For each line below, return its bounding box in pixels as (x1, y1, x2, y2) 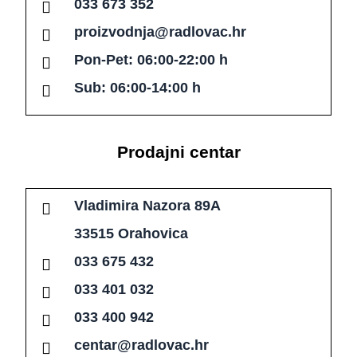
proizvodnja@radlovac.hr (74, 24, 246, 41)
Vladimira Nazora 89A (74, 198, 221, 214)
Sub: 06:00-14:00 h (74, 80, 201, 96)
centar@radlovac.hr (74, 337, 209, 354)
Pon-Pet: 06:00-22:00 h (74, 52, 228, 69)
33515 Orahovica (74, 226, 188, 242)
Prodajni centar (116, 143, 241, 162)
